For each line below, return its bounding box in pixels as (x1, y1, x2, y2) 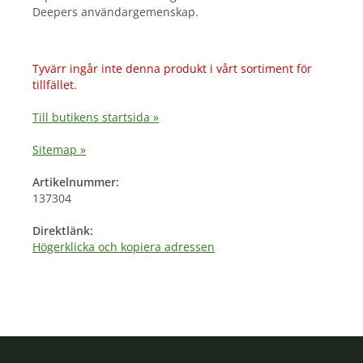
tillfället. (32, 77, 77, 93)
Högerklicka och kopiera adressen (32, 239, 215, 255)
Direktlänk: (32, 223, 93, 239)
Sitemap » (32, 142, 86, 158)
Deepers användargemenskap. (32, 4, 199, 20)
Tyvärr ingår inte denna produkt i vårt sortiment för (32, 61, 312, 77)
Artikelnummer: (32, 174, 119, 190)
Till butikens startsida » (32, 109, 159, 126)
